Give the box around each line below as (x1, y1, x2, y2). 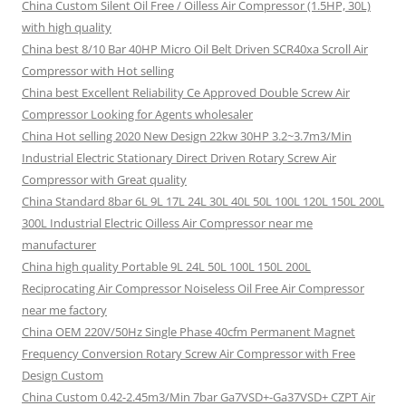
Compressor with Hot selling (22, 63, 174, 79)
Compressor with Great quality (22, 171, 187, 188)
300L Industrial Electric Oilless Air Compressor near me (22, 215, 313, 231)
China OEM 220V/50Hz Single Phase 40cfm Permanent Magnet (22, 324, 355, 340)
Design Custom (22, 367, 103, 383)
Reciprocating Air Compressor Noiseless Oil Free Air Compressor (22, 280, 364, 296)
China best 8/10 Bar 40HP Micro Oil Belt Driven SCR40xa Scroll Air (22, 41, 368, 57)
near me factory (22, 302, 107, 318)
